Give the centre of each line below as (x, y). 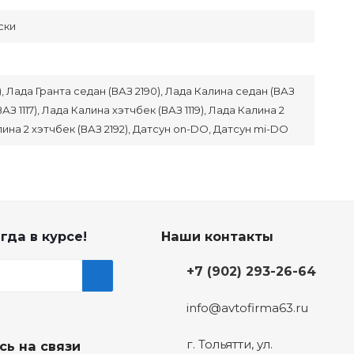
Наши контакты (217, 237)
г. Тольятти (218, 345)
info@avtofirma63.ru (247, 308)
